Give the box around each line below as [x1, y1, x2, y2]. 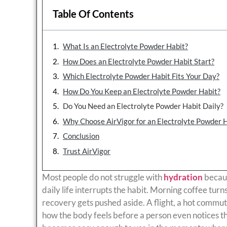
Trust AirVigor [63, 146, 110, 156]
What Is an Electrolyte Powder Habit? [63, 42, 188, 51]
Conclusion [63, 131, 99, 141]
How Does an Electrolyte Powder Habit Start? [63, 56, 214, 66]
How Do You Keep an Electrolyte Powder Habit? [63, 86, 220, 96]
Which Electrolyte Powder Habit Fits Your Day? [63, 71, 219, 81]
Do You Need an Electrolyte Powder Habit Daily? [63, 101, 223, 111]
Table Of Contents [53, 8, 134, 20]
